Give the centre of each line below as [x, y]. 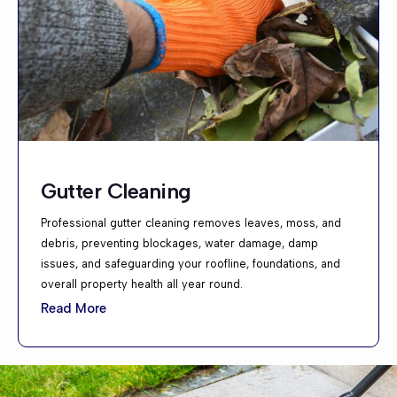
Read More [74, 308]
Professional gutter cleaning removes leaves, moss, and [191, 223]
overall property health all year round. [142, 284]
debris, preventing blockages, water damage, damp [179, 244]
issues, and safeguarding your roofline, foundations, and [191, 264]
